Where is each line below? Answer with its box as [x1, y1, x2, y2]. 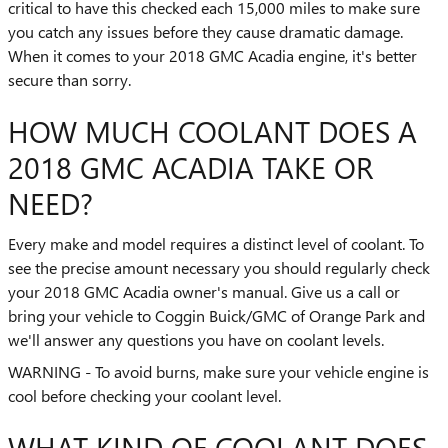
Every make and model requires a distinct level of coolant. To [8, 232, 424, 254]
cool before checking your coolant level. [8, 384, 281, 406]
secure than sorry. [8, 69, 131, 90]
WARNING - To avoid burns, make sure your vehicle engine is [8, 360, 429, 382]
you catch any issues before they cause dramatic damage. [8, 21, 403, 42]
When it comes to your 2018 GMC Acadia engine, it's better [8, 45, 417, 66]
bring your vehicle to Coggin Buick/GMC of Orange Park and [8, 304, 425, 326]
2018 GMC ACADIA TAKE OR [8, 147, 373, 187]
